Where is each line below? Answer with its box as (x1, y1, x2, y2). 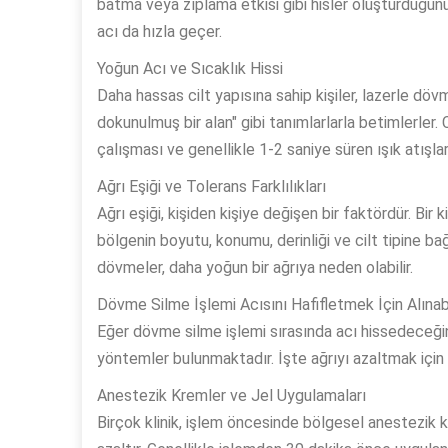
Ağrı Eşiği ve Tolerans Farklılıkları (97, 177, 326, 197)
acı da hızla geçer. (97, 22, 222, 42)
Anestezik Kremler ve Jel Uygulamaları (97, 386, 366, 406)
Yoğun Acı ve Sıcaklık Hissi (97, 59, 283, 79)
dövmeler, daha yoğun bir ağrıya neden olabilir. (97, 258, 413, 278)
